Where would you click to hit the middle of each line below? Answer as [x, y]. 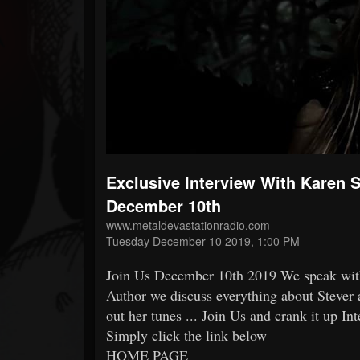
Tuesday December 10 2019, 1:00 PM [203, 241]
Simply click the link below [186, 335]
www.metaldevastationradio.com [188, 225]
